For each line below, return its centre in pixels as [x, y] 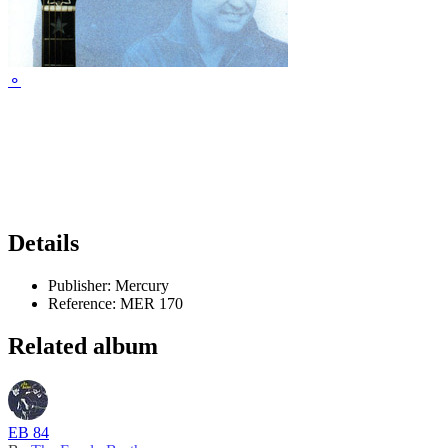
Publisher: [79, 286]
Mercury [140, 286]
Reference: [82, 304]
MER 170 [149, 304]
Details [43, 243]
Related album [83, 346]
